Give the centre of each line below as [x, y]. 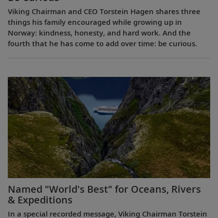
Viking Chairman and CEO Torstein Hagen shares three [104, 11]
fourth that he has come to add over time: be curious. [102, 44]
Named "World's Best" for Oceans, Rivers [104, 189]
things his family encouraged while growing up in [95, 22]
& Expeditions [40, 200]
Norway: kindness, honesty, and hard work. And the [99, 33]
